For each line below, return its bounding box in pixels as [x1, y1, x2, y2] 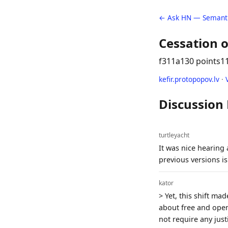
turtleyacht [159, 130, 189, 139]
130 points [180, 55, 220, 67]
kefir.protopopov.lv [159, 74, 219, 84]
